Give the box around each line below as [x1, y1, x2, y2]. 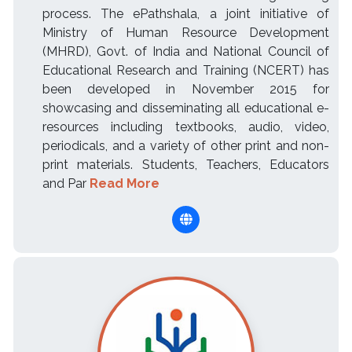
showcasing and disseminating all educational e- [42, 101, 329, 116]
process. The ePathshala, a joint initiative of [42, 6, 329, 22]
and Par [42, 176, 90, 192]
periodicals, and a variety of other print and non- [42, 138, 329, 154]
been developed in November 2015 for [42, 82, 329, 97]
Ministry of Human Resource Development [42, 25, 329, 41]
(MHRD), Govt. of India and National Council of [42, 44, 329, 60]
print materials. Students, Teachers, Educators [42, 157, 329, 173]
